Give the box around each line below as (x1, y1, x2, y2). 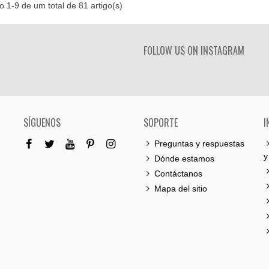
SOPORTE (144, 115, 178, 130)
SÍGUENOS (23, 115, 61, 130)
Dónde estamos (154, 154, 214, 163)
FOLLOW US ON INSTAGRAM (144, 43, 244, 58)
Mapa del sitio (154, 184, 207, 193)
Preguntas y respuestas (154, 139, 244, 148)
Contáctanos (154, 169, 202, 178)
